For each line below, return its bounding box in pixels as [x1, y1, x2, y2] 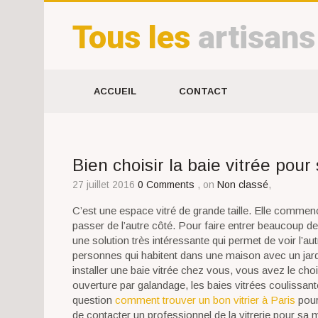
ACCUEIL [94, 86, 136, 97]
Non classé [217, 179, 268, 190]
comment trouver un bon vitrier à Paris [115, 294, 295, 306]
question [72, 294, 115, 306]
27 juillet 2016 [72, 179, 135, 190]
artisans [198, 18, 315, 56]
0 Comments [138, 179, 197, 190]
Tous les [72, 18, 198, 56]
